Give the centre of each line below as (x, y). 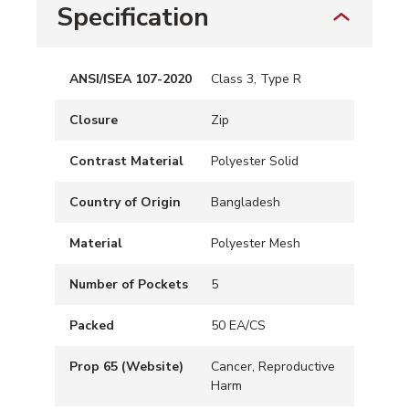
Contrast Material (126, 161)
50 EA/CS (238, 325)
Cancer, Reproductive (273, 367)
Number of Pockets (129, 284)
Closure (94, 120)
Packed (92, 325)
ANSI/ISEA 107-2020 (131, 79)
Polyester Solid (255, 161)
